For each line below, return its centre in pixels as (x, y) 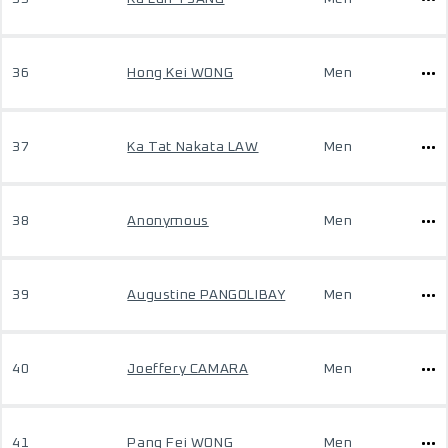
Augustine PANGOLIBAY (206, 295)
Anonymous (168, 221)
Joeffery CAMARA (188, 369)
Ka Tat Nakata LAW (193, 147)
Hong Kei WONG (180, 73)
